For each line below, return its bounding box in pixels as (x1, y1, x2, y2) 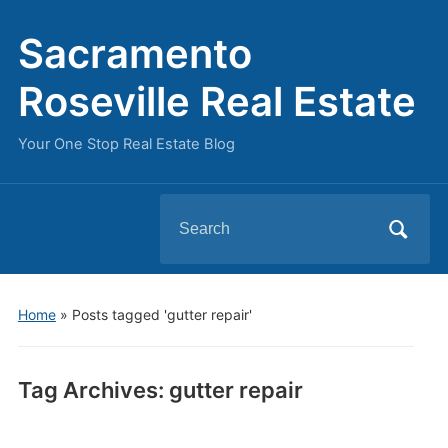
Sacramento (17, 29, 252, 78)
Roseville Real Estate (17, 77, 416, 126)
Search (159, 200, 212, 220)
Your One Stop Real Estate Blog (17, 135, 235, 153)
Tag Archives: (17, 377, 169, 403)
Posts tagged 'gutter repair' (71, 306, 252, 323)
